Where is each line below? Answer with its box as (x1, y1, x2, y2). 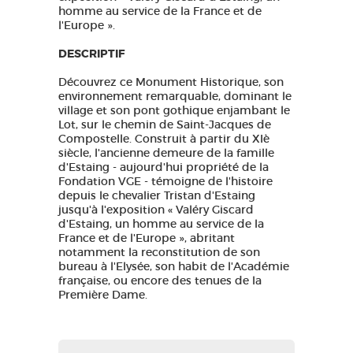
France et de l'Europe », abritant (58, 231, 235, 245)
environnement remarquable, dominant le (58, 89, 292, 103)
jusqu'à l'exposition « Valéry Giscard (58, 203, 254, 217)
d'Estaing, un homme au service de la (58, 217, 264, 231)
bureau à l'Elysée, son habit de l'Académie (58, 259, 289, 273)
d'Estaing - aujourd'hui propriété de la (58, 160, 269, 174)
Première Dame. (58, 288, 147, 302)
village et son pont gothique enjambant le (58, 103, 290, 117)
